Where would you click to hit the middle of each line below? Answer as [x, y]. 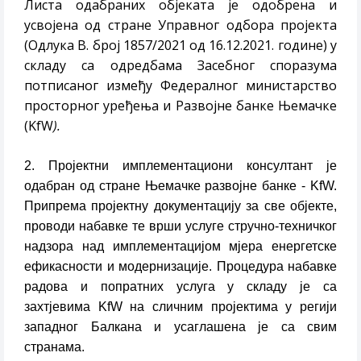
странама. [54, 347]
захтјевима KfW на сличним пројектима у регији [180, 307]
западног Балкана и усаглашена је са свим [180, 327]
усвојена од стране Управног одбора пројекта [180, 25]
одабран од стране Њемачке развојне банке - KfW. [180, 186]
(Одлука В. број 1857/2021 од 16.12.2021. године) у [180, 45]
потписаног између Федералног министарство [180, 85]
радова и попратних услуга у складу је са [180, 286]
